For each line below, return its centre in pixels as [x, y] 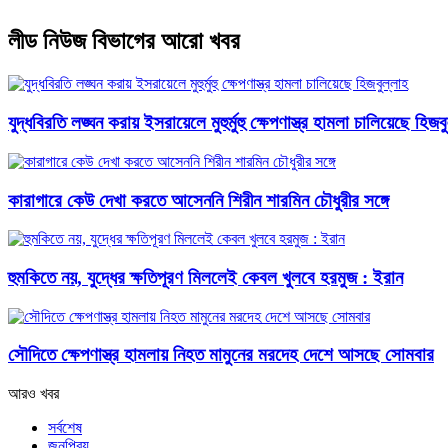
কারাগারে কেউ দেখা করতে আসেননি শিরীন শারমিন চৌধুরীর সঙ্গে [198, 200]
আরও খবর [33, 394]
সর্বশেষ [65, 428]
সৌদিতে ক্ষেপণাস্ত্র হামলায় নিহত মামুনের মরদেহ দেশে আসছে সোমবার [221, 355]
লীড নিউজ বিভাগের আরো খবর [124, 41]
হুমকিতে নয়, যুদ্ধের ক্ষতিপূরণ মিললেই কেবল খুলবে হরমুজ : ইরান [205, 277]
